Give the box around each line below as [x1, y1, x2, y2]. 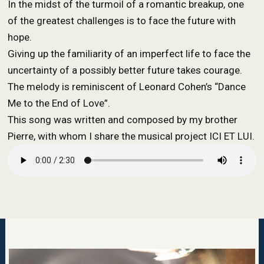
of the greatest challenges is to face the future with [8, 14, 236, 27]
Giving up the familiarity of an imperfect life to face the [8, 47, 251, 60]
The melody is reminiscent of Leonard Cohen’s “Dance [8, 80, 246, 93]
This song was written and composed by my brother [8, 113, 238, 126]
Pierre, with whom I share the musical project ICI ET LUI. [8, 130, 255, 142]
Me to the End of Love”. [8, 97, 111, 109]
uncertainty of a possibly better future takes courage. [8, 64, 243, 76]
